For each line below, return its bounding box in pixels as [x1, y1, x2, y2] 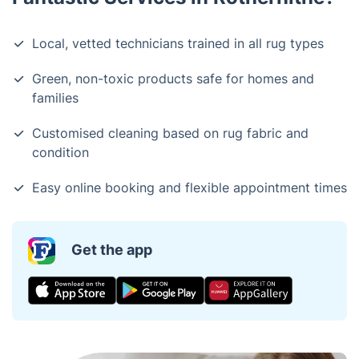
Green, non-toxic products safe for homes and [32, 71, 314, 87]
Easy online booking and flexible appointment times [32, 179, 347, 196]
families [32, 90, 79, 106]
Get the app [71, 240, 152, 258]
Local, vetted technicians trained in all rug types [32, 35, 324, 51]
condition [32, 144, 89, 160]
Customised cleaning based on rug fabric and [32, 125, 309, 141]
